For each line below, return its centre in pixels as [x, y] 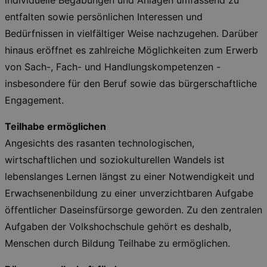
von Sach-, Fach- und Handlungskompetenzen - [113, 67]
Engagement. [34, 100]
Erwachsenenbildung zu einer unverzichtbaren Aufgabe [129, 193]
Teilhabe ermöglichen [55, 126]
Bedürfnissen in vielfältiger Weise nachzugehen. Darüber [131, 33]
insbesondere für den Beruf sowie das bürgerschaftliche [131, 83]
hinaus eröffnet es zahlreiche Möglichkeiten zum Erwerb [131, 50]
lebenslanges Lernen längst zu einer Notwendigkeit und [130, 176]
